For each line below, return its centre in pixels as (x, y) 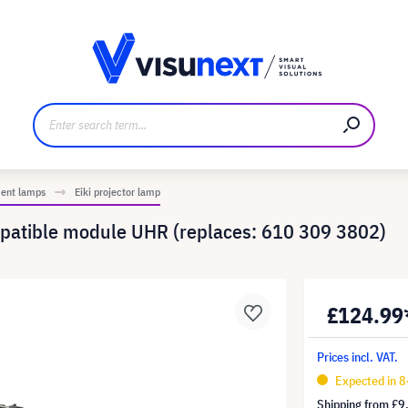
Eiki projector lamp (117, 192)
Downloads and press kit (174, 25)
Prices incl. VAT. (358, 357)
